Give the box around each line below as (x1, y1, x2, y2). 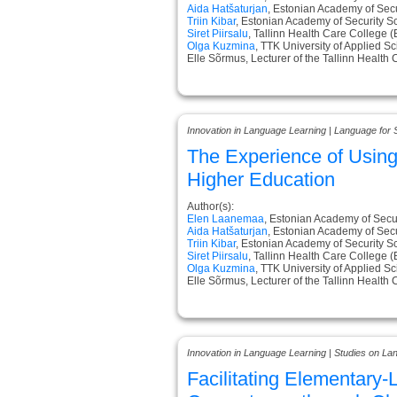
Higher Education (187, 167, 335, 191)
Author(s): (187, 199, 234, 213)
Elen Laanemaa (187, 212, 264, 225)
